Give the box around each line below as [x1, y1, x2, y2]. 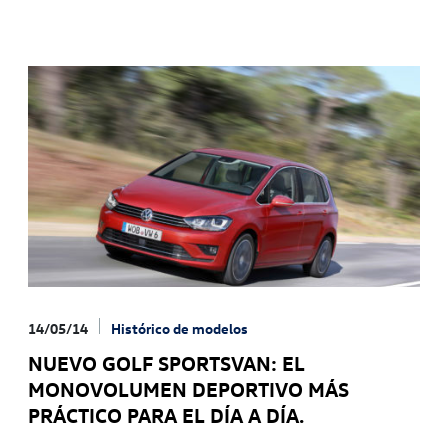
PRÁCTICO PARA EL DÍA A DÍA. [28, 401, 304, 427]
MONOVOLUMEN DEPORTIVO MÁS [28, 375, 349, 401]
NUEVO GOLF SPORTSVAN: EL [28, 349, 305, 375]
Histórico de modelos [111, 318, 248, 338]
